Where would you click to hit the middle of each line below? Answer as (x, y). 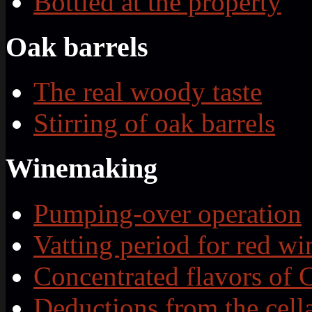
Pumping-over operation (167, 213)
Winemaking (81, 168)
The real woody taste (148, 92)
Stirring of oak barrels (154, 123)
